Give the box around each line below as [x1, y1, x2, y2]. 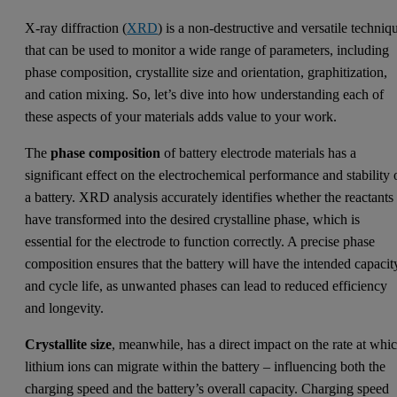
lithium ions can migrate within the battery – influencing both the [25, 359, 386, 375]
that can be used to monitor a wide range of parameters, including [25, 43, 390, 58]
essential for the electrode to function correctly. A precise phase [25, 234, 376, 250]
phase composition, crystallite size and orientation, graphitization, [25, 65, 388, 81]
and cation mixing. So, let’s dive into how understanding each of [25, 87, 385, 103]
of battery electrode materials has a [160, 145, 357, 161]
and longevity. [25, 300, 105, 316]
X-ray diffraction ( [25, 20, 128, 36]
